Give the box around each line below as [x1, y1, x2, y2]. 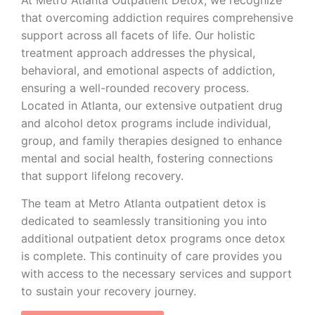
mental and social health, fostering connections [21, 150, 273, 165]
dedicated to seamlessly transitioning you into [21, 214, 267, 229]
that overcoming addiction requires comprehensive [21, 10, 293, 25]
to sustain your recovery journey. [21, 284, 196, 299]
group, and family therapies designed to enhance [21, 133, 282, 148]
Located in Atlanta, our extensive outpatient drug [21, 98, 283, 112]
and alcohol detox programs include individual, [21, 115, 271, 130]
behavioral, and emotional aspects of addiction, [21, 63, 275, 77]
